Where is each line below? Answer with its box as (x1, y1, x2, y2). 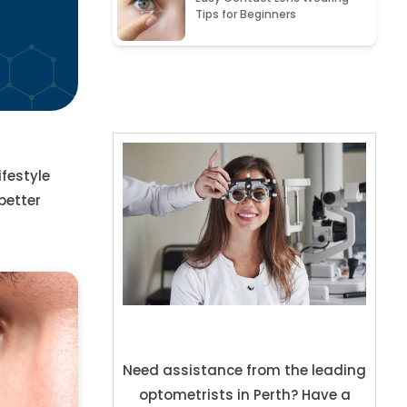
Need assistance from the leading (123, 361, 367, 381)
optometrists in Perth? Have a (138, 385, 351, 405)
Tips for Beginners (195, 6, 297, 23)
